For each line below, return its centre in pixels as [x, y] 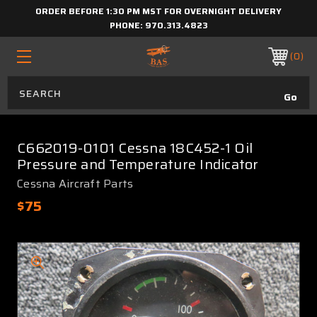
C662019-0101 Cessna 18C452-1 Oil [135, 148]
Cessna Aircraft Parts [75, 184]
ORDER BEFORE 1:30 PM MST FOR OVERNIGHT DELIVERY [158, 11]
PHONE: [127, 25]
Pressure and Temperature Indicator [138, 164]
